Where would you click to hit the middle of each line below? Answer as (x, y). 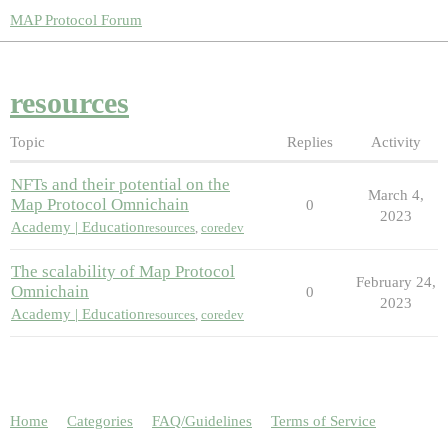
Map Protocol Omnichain (100, 204)
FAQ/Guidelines (202, 421)
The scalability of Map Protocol (123, 271)
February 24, (395, 281)
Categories (100, 421)
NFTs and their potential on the (120, 184)
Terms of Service (323, 421)
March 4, (395, 194)
